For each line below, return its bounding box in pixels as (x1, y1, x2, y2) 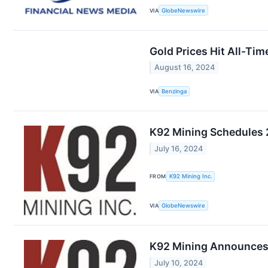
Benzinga (162, 87, 187, 95)
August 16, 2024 (154, 63, 215, 72)
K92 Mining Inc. (169, 173, 212, 180)
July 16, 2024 (154, 144, 203, 153)
